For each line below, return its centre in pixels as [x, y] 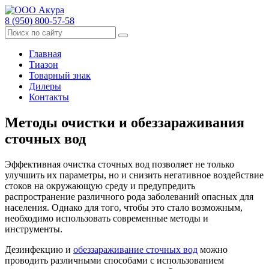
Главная [45, 54]
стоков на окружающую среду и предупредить [100, 186]
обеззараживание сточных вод [135, 249]
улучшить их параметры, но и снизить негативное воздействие [134, 175]
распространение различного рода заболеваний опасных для [129, 196]
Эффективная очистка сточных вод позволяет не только [119, 164]
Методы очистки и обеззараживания [125, 122]
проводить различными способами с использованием [114, 260]
